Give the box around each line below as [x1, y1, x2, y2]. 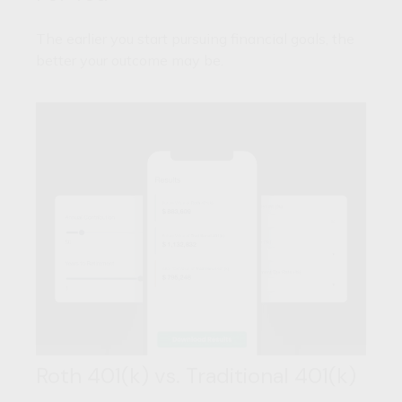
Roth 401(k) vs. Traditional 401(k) [36, 362, 356, 390]
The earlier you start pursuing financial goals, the [36, 30, 354, 48]
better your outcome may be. [36, 51, 223, 70]
